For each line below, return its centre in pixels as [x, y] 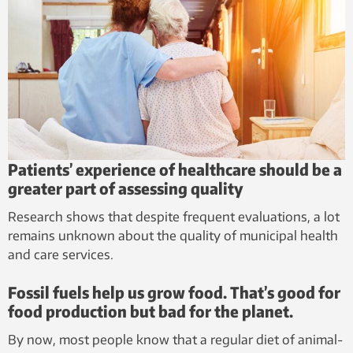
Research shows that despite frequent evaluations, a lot [174, 216]
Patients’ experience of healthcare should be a [175, 169]
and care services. [61, 254]
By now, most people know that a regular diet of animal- [175, 339]
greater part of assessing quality [126, 188]
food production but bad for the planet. [150, 310]
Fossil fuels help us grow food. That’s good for [174, 292]
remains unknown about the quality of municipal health [173, 235]
